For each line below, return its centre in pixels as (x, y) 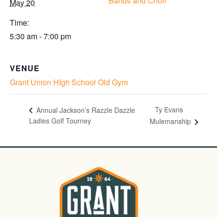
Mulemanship (171, 121)
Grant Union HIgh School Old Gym (69, 82)
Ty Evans (169, 110)
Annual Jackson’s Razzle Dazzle (85, 110)
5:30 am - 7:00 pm (40, 36)
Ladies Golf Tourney (60, 121)
